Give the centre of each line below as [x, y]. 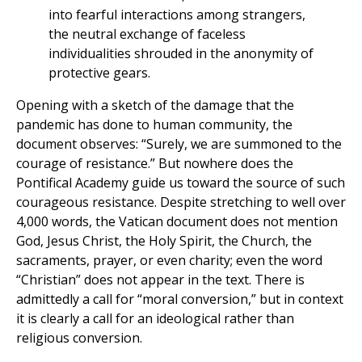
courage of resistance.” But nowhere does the [155, 164]
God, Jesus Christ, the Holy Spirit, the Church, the [164, 241]
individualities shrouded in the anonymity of [181, 54]
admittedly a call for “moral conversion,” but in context [180, 299]
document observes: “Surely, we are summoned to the [179, 144]
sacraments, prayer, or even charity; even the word [169, 261]
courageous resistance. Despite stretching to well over [181, 202]
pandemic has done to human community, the [154, 125]
